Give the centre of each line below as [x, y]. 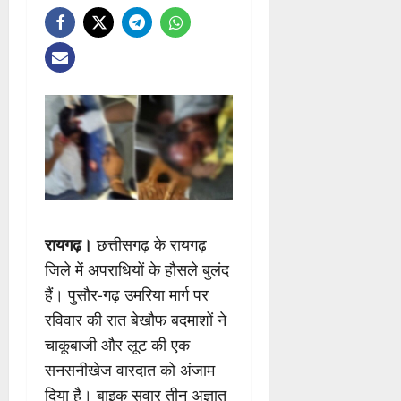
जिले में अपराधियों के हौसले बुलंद [137, 270]
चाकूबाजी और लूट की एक [117, 345]
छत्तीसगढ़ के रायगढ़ [149, 245]
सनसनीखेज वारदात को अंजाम [130, 370]
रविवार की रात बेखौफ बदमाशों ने [136, 320]
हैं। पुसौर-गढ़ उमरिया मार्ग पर [127, 295]
